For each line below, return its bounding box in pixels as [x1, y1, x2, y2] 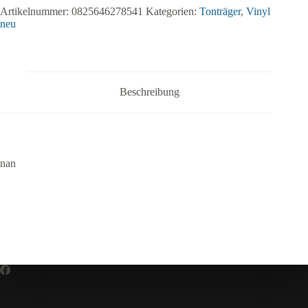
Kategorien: [146, 5, 199, 17]
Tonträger [199, 5, 241, 17]
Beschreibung [119, 86, 179, 98]
